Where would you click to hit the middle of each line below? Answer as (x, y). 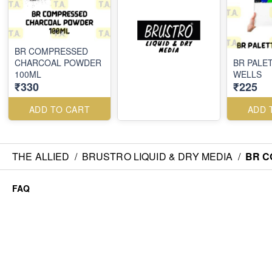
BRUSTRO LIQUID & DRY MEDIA (157, 156)
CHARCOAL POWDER (58, 63)
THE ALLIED (41, 156)
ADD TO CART (59, 109)
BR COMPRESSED (51, 51)
